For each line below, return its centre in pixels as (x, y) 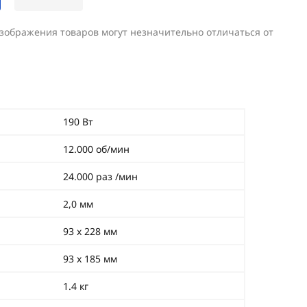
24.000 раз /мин (100, 176)
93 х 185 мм (90, 259)
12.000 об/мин (96, 149)
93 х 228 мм (90, 231)
